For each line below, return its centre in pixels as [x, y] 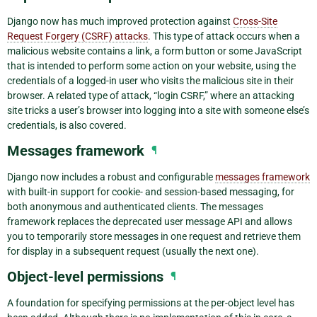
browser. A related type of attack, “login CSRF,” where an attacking [151, 96]
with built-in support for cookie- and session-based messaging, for [151, 192]
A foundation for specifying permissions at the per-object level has [151, 303]
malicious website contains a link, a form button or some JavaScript [155, 51]
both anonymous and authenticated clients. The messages [135, 207]
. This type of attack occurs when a [224, 36]
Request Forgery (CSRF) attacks [77, 36]
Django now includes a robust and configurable [111, 177]
